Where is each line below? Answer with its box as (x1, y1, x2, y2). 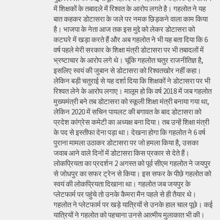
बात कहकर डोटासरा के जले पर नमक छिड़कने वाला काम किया (54, 14, 208, 24)
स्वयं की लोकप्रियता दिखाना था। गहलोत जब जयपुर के (54, 179, 191, 189)
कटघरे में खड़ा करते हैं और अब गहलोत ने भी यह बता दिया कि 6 (54, 35, 208, 45)
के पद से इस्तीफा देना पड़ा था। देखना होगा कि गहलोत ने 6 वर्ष (54, 128, 205, 137)
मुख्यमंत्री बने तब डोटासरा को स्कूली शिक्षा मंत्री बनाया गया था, (54, 97, 209, 107)
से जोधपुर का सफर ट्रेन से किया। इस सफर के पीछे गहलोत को (54, 169, 211, 179)
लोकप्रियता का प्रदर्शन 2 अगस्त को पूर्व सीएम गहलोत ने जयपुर (54, 159, 211, 168)
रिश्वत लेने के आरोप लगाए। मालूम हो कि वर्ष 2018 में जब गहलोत (54, 86, 212, 96)
